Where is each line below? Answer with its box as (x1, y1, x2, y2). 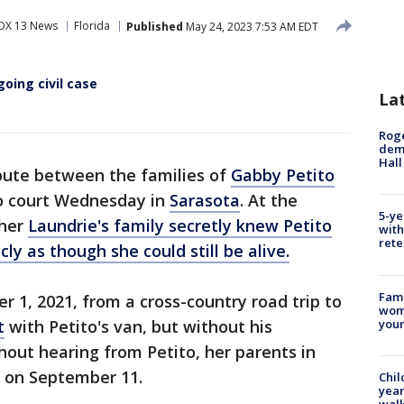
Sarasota (170, 189, 240, 211)
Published (126, 18, 183, 34)
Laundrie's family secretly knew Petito (28, 215, 332, 236)
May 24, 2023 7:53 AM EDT (183, 18, 318, 34)
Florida (74, 18, 110, 33)
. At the (240, 189, 298, 211)
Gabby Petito (231, 164, 335, 186)
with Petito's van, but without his (5, 316, 272, 337)
